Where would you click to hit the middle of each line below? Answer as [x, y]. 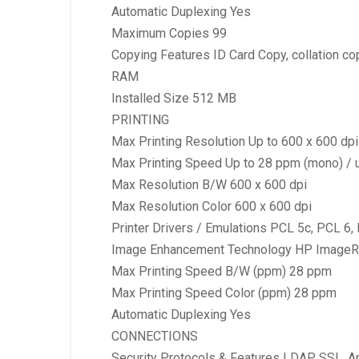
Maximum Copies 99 [169, 33]
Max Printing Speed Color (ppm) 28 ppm [224, 292]
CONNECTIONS [155, 336]
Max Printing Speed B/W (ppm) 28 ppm [222, 271]
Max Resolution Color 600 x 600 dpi [212, 206]
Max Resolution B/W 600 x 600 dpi [209, 184]
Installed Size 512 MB [174, 98]
